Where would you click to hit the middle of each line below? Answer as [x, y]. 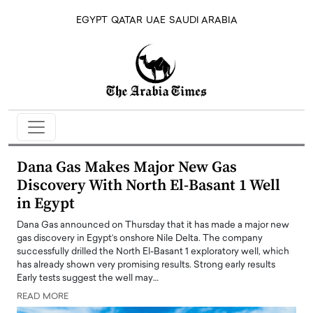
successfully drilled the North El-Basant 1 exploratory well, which [153, 252]
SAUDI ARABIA [203, 21]
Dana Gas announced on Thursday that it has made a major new [153, 225]
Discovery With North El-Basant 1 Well [148, 185]
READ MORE [43, 297]
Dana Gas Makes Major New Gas [127, 167]
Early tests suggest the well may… [88, 278]
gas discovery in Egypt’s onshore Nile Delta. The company [140, 238]
